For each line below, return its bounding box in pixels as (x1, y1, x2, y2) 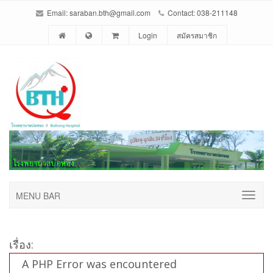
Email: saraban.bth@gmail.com (44, 7, 151, 18)
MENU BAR (16, 189, 60, 202)
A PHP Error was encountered (22, 256, 177, 271)
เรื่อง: (9, 236, 34, 252)
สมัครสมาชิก (176, 30, 217, 40)
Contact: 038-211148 (165, 7, 238, 18)
